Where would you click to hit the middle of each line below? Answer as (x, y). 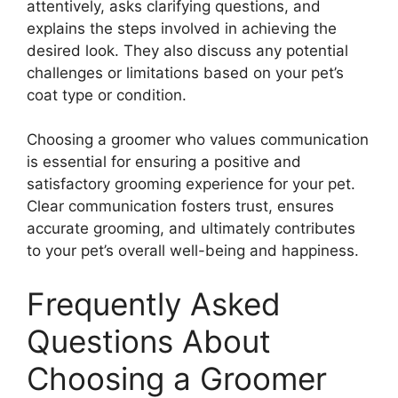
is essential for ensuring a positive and (164, 162)
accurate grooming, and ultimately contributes (191, 229)
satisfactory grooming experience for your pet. (191, 184)
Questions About (149, 341)
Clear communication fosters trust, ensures (180, 207)
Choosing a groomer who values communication (198, 140)
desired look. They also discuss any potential (187, 50)
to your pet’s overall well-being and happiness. (193, 251)
